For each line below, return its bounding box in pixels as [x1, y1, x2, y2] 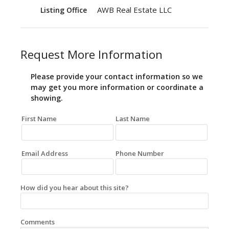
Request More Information [20, 47, 163, 63]
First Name [21, 114, 57, 124]
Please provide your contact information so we [31, 72, 203, 82]
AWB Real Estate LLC [97, 5, 172, 15]
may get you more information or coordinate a [31, 82, 203, 93]
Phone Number [116, 148, 164, 158]
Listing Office [40, 5, 87, 15]
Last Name [116, 114, 150, 124]
